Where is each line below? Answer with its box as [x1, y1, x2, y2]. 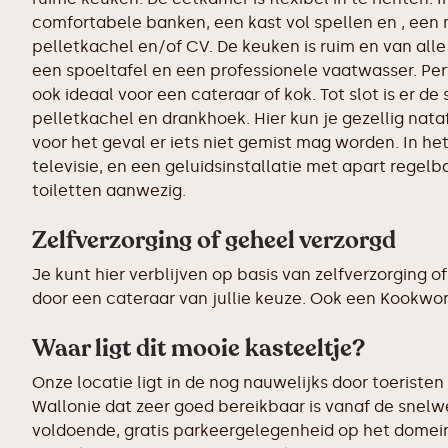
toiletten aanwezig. [32, 181, 186, 200]
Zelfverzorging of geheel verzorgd [32, 224, 396, 257]
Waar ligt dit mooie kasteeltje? [32, 332, 365, 365]
